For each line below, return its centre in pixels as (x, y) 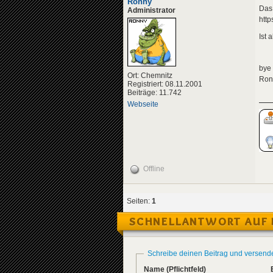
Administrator (151, 10)
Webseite (143, 104)
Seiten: (139, 201)
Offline (154, 169)
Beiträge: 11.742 (154, 92)
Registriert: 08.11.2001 (165, 84)
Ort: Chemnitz (150, 75)
